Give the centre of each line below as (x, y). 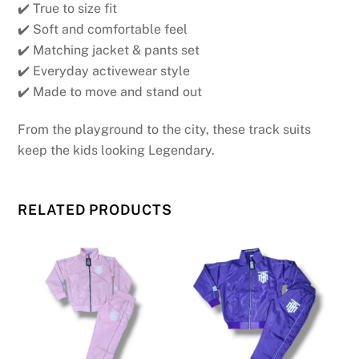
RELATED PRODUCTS (95, 209)
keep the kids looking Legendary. (117, 151)
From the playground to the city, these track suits (165, 130)
